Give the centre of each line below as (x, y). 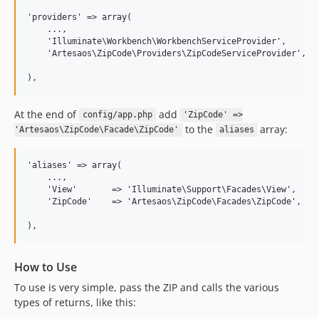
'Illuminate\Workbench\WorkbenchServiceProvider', (157, 41)
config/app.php (117, 115)
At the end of (47, 114)
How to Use (46, 267)
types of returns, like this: (75, 302)
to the (199, 129)
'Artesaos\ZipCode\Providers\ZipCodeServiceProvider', (167, 53)
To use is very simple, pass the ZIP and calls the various (147, 287)
